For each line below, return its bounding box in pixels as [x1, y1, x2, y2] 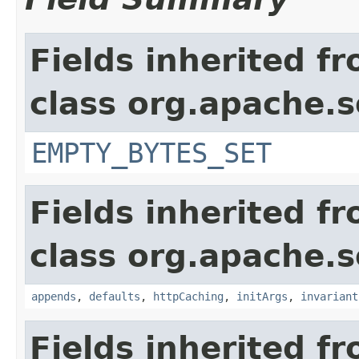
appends [31, 289, 76, 303]
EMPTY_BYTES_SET [31, 136, 272, 169]
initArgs [236, 289, 288, 303]
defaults [89, 289, 140, 303]
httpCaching [153, 289, 224, 303]
